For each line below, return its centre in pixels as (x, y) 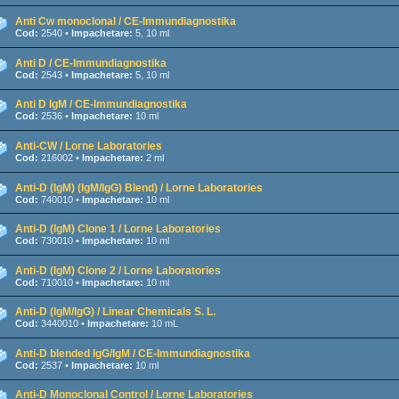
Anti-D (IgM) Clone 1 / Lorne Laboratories (118, 229)
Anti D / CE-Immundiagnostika (91, 63)
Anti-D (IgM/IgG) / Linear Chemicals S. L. (115, 312)
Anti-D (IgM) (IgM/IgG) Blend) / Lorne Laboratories (139, 187)
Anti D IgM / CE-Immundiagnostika (101, 105)
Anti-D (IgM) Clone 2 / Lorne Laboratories (118, 270)
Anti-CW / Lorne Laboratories (89, 146)
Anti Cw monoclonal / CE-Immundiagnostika (126, 22)
